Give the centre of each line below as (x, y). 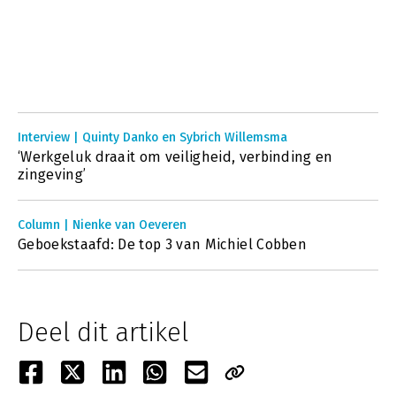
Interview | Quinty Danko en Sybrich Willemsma (152, 137)
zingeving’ (52, 175)
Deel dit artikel (103, 332)
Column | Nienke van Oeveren (102, 225)
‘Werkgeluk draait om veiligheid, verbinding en (175, 157)
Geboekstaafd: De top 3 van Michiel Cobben (163, 244)
